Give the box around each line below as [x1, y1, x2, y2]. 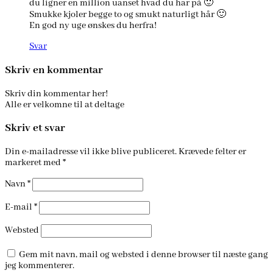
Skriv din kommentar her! [5, 88, 108, 99]
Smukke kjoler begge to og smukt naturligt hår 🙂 [29, 9, 226, 21]
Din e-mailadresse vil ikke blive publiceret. [5, 146, 177, 158]
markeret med [5, 157, 63, 169]
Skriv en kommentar [5, 63, 103, 77]
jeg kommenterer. [5, 260, 74, 272]
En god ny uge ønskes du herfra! [29, 20, 157, 32]
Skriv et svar [5, 121, 65, 135]
